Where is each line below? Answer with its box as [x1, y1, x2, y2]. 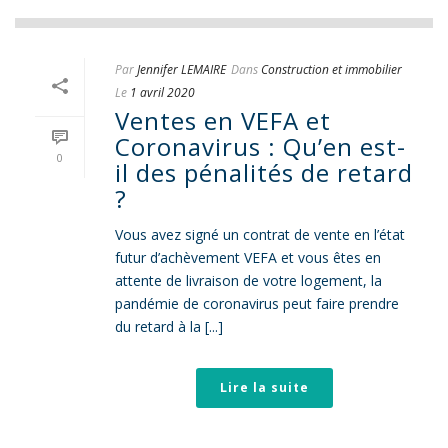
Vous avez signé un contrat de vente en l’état [115, 225, 405, 244]
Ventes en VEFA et [115, 104, 331, 137]
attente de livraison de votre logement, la [115, 271, 382, 290]
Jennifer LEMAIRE [137, 61, 226, 78]
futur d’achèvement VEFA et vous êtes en [115, 248, 381, 267]
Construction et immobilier [261, 61, 402, 78]
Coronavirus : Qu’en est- [115, 130, 406, 163]
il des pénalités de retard [115, 156, 413, 189]
